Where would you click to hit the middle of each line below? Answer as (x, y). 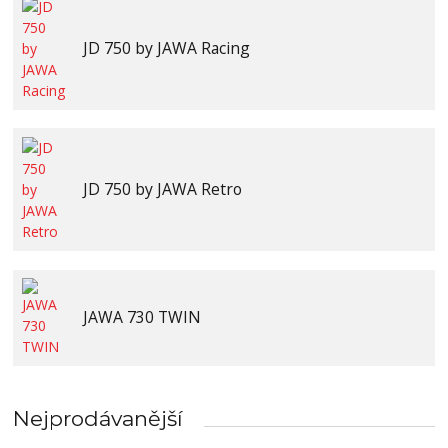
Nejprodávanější (98, 418)
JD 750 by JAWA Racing (166, 47)
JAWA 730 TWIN (141, 317)
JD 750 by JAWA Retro (162, 189)
